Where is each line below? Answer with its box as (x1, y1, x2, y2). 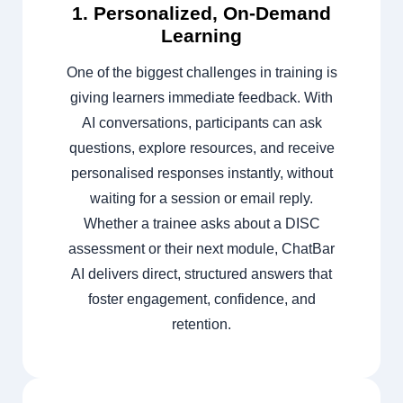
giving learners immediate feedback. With (70, 90, 333, 106)
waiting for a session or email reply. (90, 191, 313, 207)
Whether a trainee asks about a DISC (83, 216, 320, 232)
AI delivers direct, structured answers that (71, 266, 332, 282)
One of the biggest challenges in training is (66, 65, 337, 81)
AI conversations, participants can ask (81, 115, 322, 131)
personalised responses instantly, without (70, 166, 333, 182)
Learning (161, 25, 242, 47)
